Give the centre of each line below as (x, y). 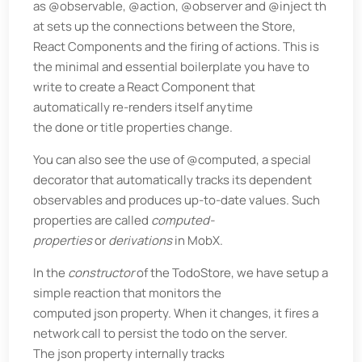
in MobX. (198, 240)
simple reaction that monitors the (128, 293)
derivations (141, 240)
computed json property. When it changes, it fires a (176, 313)
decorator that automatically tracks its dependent (173, 179)
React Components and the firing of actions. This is (177, 46)
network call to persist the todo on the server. (161, 333)
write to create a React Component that (145, 86)
